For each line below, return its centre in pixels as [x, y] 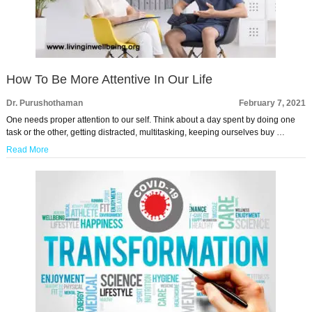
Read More [27, 150]
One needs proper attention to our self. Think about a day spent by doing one [150, 120]
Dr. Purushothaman [44, 103]
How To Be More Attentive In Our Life [109, 80]
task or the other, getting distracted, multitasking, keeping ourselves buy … [145, 133]
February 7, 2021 [273, 103]
